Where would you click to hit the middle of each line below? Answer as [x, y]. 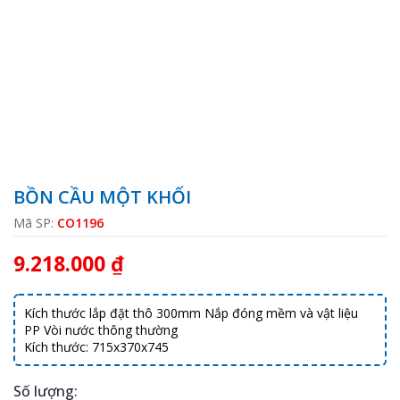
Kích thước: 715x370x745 [96, 347]
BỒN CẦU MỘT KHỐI [102, 197]
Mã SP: [35, 223]
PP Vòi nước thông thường [101, 330]
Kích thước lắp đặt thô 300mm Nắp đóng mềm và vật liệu [191, 313]
